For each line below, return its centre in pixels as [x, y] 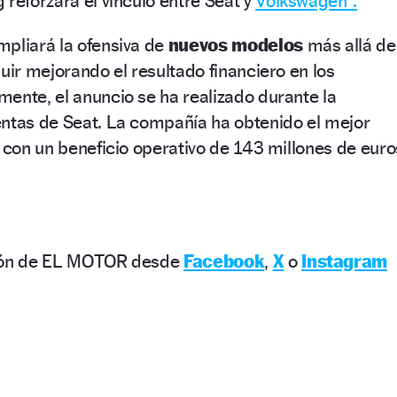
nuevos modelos [235, 44]
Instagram [345, 261]
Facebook [224, 261]
